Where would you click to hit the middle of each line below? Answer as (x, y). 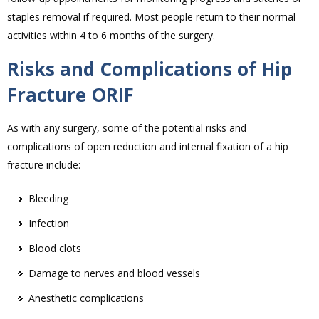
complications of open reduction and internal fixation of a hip (148, 147)
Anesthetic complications (86, 298)
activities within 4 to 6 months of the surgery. (111, 36)
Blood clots (55, 249)
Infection (49, 224)
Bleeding (48, 199)
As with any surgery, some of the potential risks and (127, 128)
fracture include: (44, 165)
